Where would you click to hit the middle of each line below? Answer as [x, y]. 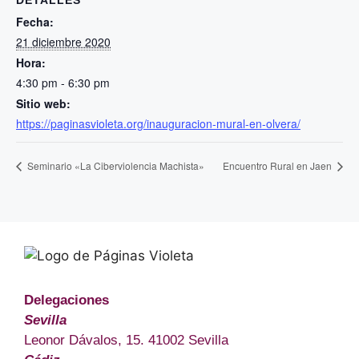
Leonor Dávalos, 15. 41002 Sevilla [126, 341]
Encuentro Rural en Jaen [278, 166]
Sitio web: [43, 103]
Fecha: [35, 22]
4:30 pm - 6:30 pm [63, 83]
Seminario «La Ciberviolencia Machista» [115, 166]
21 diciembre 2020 [63, 42]
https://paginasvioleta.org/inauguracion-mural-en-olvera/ [158, 123]
